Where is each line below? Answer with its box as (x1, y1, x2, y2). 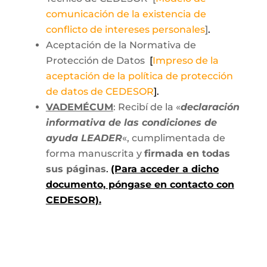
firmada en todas (144, 148, 230, 159)
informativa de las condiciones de (45, 117, 217, 128)
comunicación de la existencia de (45, 8, 206, 20)
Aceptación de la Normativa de (45, 39, 196, 51)
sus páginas (45, 163, 106, 175)
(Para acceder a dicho (110, 163, 219, 175)
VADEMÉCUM (45, 101, 113, 113)
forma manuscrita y (45, 148, 144, 159)
